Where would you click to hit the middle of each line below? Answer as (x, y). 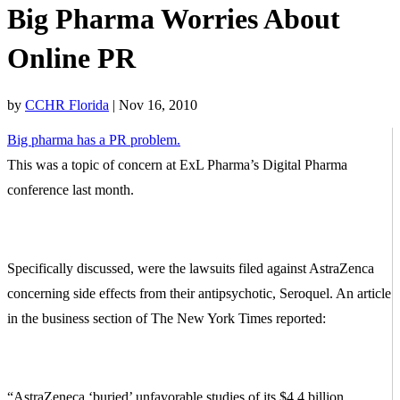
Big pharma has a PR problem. (94, 139)
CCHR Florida (67, 104)
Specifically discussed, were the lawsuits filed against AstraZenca (191, 268)
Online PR (71, 58)
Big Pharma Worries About (174, 19)
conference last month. (71, 189)
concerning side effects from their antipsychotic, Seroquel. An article (199, 293)
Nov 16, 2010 (158, 104)
